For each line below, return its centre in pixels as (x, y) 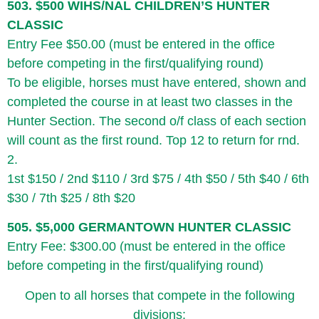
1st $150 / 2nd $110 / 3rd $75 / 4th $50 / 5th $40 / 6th (158, 178)
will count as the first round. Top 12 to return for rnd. (153, 140)
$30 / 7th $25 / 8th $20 (71, 198)
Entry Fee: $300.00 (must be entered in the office (146, 247)
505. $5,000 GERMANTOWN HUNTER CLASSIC (149, 228)
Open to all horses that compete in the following (159, 295)
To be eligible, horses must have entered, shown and (157, 82)
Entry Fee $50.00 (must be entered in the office (141, 44)
